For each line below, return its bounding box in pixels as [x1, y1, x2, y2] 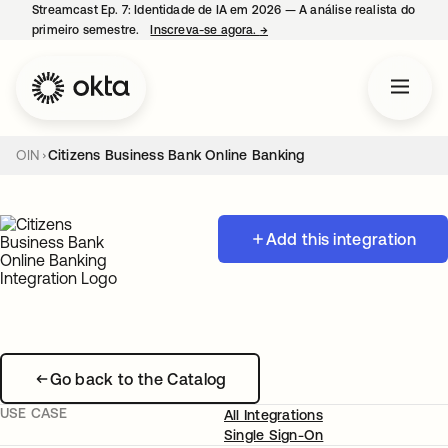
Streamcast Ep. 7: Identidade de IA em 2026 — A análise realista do [32, 3, 415, 17]
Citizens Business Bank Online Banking [47, 147, 305, 163]
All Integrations [224, 407, 323, 423]
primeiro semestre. [32, 23, 143, 37]
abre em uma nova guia [268, 23, 403, 37]
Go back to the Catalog [49, 369, 227, 388]
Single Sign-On [224, 427, 324, 443]
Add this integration [265, 230, 416, 248]
